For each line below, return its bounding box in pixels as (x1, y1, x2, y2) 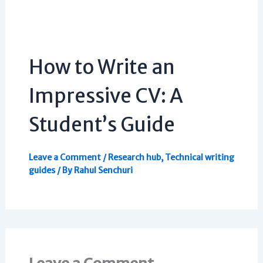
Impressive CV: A (28, 83, 183, 108)
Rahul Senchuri (73, 164, 133, 176)
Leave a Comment (28, 151, 101, 163)
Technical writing (164, 151, 234, 163)
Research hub (107, 151, 161, 163)
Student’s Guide (28, 112, 175, 137)
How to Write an (28, 55, 175, 79)
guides (28, 164, 55, 176)
